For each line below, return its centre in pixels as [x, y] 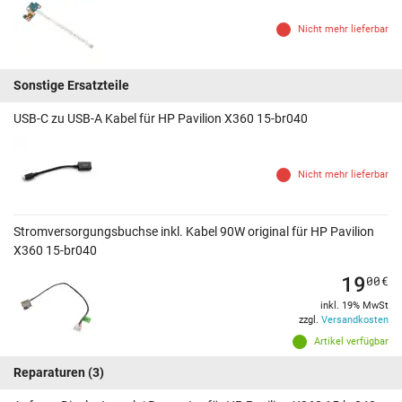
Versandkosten [355, 320]
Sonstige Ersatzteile [71, 86]
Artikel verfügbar [351, 342]
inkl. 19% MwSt [354, 306]
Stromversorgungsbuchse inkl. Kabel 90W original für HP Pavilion [194, 232]
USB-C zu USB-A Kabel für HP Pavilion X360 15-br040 [161, 119]
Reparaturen [49, 373]
